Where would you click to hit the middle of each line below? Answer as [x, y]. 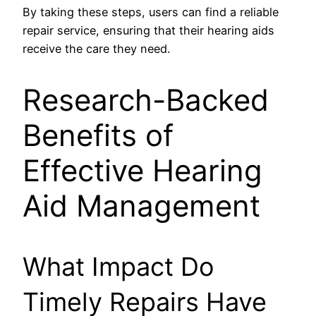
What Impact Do [118, 267]
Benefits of [98, 135]
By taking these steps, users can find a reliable [151, 12]
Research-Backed [146, 100]
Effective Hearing [142, 171]
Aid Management [141, 206]
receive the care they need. [96, 49]
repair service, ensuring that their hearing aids [148, 31]
